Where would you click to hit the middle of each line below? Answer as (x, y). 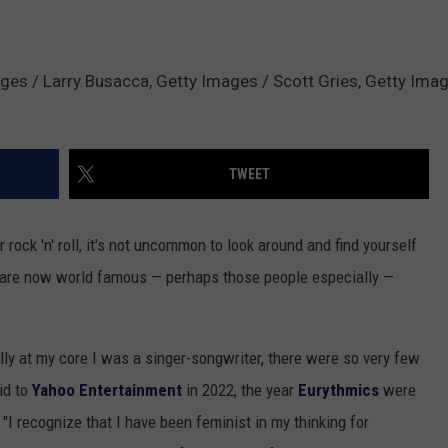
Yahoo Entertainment (107, 390)
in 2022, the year (238, 390)
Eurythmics (336, 390)
